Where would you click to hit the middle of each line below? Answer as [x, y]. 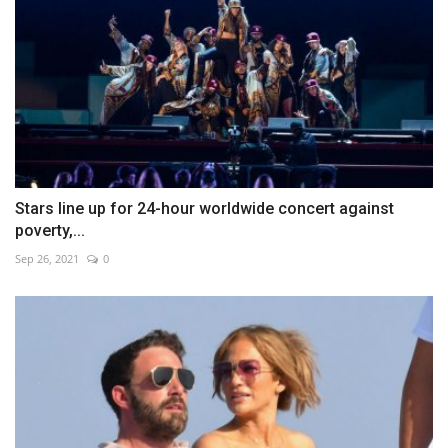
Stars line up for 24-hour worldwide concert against [204, 209]
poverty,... [50, 231]
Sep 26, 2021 [47, 259]
